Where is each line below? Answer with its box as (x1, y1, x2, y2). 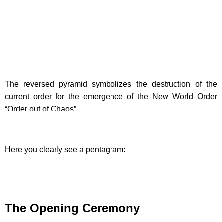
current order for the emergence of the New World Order (5, 92, 217, 101)
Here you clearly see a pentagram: (5, 145, 125, 154)
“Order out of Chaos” (5, 104, 76, 113)
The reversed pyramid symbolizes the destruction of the (5, 79, 217, 88)
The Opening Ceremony (5, 201, 140, 215)
